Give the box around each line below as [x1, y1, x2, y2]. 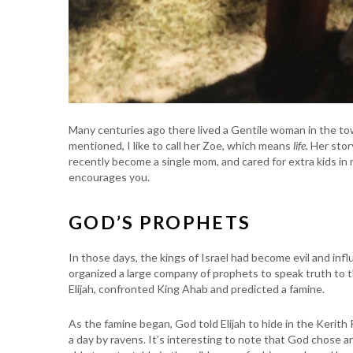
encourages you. [69, 170, 150, 184]
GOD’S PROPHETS [69, 211, 251, 233]
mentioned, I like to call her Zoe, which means [69, 139, 291, 152]
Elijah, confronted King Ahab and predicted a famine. [69, 281, 325, 295]
